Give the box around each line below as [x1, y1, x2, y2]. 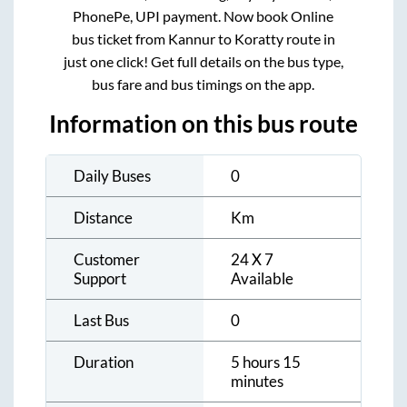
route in [283, 30, 335, 48]
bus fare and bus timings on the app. [92, 75, 315, 94]
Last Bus [74, 311, 129, 331]
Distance [74, 208, 133, 228]
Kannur [167, 30, 215, 48]
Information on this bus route [49, 110, 358, 138]
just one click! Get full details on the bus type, [63, 53, 343, 71]
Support [74, 269, 126, 289]
